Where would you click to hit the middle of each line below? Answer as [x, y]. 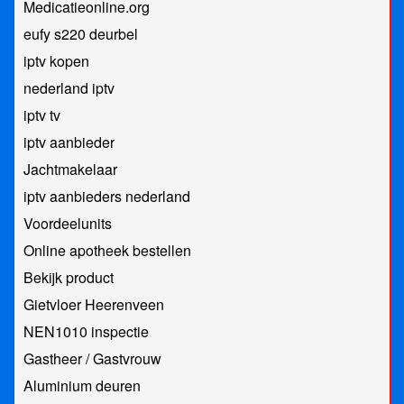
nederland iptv [69, 88]
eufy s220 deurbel [81, 34]
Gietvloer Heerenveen [94, 305]
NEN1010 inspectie [86, 332]
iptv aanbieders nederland [107, 197]
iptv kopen [56, 61]
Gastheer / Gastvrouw [92, 359]
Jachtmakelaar [70, 170]
